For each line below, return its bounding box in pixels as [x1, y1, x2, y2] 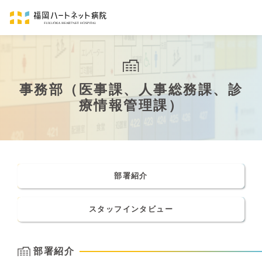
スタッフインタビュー [88, 205, 174, 213]
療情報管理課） [78, 97, 184, 113]
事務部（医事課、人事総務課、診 [19, 81, 243, 97]
